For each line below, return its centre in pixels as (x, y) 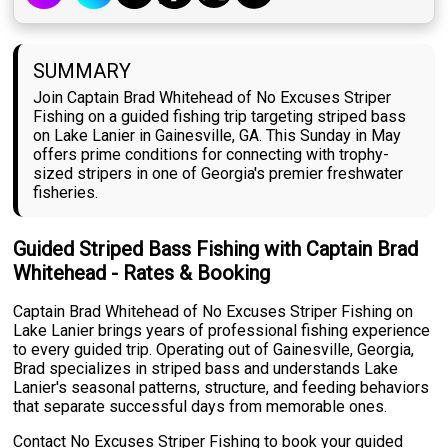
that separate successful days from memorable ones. (200, 407)
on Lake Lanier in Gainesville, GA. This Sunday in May (217, 136)
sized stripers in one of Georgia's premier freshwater (218, 174)
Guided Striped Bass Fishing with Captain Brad (216, 249)
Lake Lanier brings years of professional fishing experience (222, 331)
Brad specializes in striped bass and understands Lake (206, 369)
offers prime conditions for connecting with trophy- (211, 155)
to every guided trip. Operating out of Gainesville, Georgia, (214, 350)
